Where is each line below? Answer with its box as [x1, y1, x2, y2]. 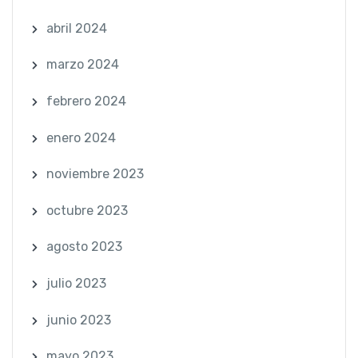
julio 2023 [46, 275, 106, 291]
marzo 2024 [46, 57, 119, 73]
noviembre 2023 [46, 166, 144, 182]
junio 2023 [46, 312, 111, 328]
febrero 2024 [46, 93, 126, 109]
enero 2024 [46, 129, 116, 145]
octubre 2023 [46, 202, 128, 218]
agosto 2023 [46, 239, 122, 255]
